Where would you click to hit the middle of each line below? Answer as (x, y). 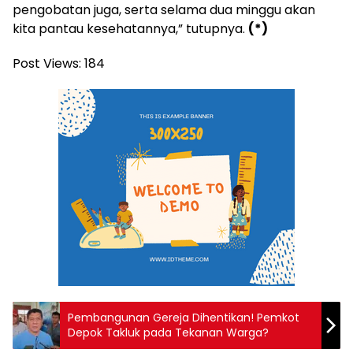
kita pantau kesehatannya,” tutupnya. (130, 28)
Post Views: (47, 63)
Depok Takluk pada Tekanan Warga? (168, 332)
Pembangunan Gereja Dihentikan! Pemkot (184, 317)
